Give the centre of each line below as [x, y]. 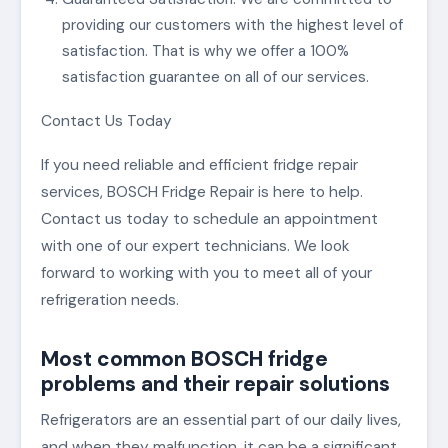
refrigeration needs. [110, 300]
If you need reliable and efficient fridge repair [199, 165]
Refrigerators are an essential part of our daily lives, [221, 420]
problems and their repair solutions [215, 384]
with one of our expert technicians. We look [195, 246]
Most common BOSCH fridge [184, 359]
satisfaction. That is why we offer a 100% [205, 51]
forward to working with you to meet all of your [206, 273]
